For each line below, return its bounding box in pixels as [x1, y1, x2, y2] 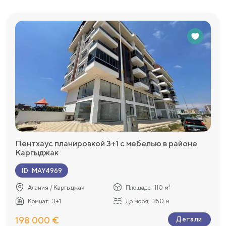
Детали [177, 215, 202, 223]
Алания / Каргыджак [28, 184, 84, 192]
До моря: [126, 198, 150, 205]
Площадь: [126, 184, 152, 192]
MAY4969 [31, 166, 62, 175]
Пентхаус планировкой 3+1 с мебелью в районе [15, 139, 197, 149]
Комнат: [28, 198, 49, 205]
